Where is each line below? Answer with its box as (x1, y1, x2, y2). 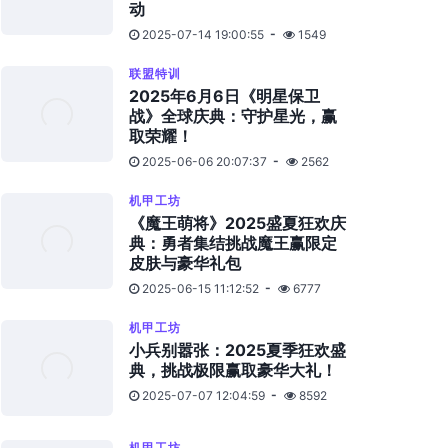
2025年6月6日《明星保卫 (129, 86, 320, 106)
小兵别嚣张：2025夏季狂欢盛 (129, 340, 346, 360)
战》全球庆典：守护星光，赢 (129, 106, 337, 126)
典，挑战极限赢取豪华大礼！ (129, 360, 337, 380)
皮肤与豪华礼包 (129, 253, 241, 273)
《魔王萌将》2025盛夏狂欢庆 (129, 213, 346, 233)
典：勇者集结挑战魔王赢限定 (129, 233, 337, 253)
